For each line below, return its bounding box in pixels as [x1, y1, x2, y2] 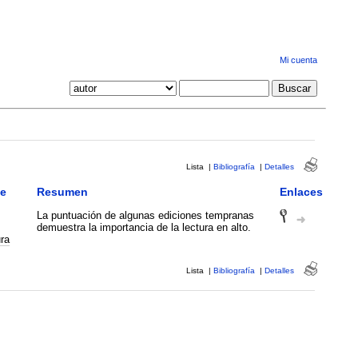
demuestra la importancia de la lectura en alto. [36, 221, 251, 233]
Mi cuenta [279, 55, 317, 66]
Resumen [36, 185, 88, 198]
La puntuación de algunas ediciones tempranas [36, 209, 254, 221]
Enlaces [279, 185, 323, 198]
